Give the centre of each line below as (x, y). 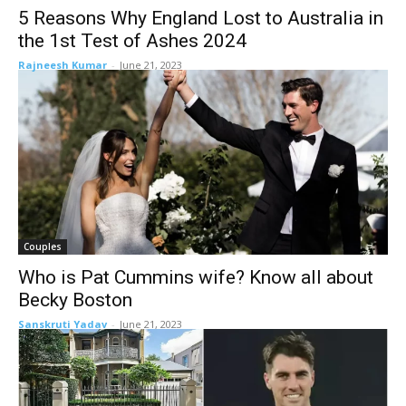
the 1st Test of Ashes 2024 (132, 41)
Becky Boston (75, 300)
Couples (43, 246)
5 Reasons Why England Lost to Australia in (201, 18)
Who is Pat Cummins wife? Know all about (196, 277)
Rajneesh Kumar (63, 65)
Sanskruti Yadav (63, 324)
